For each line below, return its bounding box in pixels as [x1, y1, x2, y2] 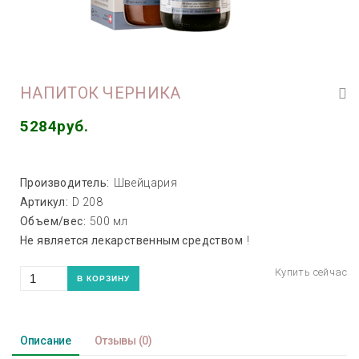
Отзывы [94, 334, 136, 347]
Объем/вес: [20, 215, 87, 228]
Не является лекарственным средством [20, 234, 243, 247]
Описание [20, 334, 71, 347]
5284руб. [20, 117, 88, 135]
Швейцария [113, 176, 178, 189]
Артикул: [20, 196, 69, 208]
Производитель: [20, 176, 110, 189]
